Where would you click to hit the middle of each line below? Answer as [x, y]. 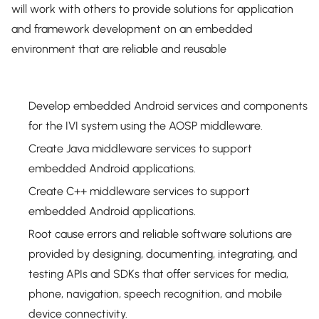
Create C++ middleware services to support [139, 191]
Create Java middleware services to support [140, 148]
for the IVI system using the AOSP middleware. [146, 126]
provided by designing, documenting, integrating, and [163, 254]
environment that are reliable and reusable [119, 49]
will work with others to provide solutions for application [152, 9]
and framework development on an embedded [132, 29]
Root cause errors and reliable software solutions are [160, 234]
